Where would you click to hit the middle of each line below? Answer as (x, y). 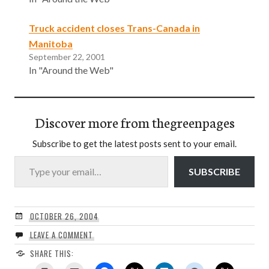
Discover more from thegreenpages (134, 122)
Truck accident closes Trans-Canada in (114, 28)
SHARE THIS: (52, 254)
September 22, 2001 (67, 57)
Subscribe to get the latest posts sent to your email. (134, 144)
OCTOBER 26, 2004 (64, 216)
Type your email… (29, 156)
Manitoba (51, 44)
